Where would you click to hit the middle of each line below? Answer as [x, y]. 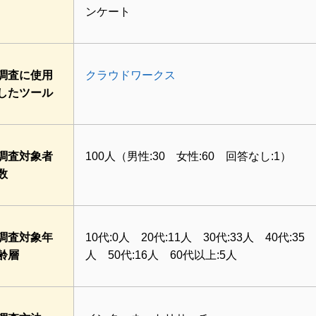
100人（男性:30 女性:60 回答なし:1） [188, 157]
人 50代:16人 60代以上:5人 [161, 255]
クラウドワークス [130, 75]
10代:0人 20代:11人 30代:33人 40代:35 [195, 238]
